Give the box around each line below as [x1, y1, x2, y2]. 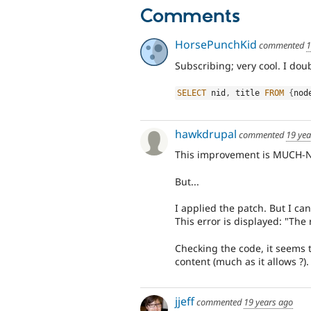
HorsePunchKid [175, 37, 257, 53]
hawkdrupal [175, 126, 237, 142]
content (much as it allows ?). [175, 254, 309, 268]
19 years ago [244, 295, 293, 308]
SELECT [177, 88, 207, 99]
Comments [140, 4, 240, 28]
